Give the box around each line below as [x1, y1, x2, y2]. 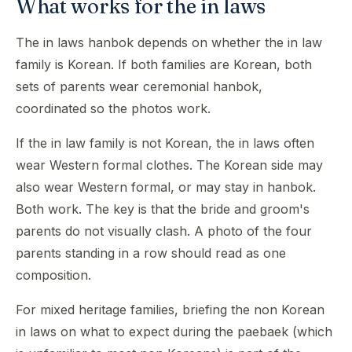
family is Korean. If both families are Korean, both [16, 57, 312, 72]
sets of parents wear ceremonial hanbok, [16, 79, 262, 94]
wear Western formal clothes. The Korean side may [16, 157, 323, 173]
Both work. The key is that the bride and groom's [16, 201, 310, 217]
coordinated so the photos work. [16, 101, 211, 116]
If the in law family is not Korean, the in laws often [16, 135, 314, 151]
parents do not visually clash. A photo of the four [16, 223, 312, 239]
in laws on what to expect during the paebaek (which [16, 324, 332, 339]
